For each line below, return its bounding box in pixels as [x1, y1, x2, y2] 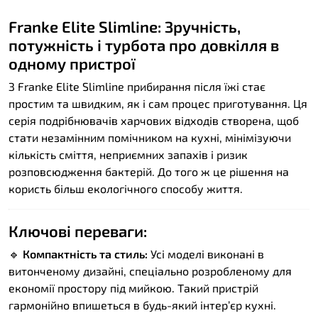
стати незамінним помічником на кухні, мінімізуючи [9, 130, 291, 144]
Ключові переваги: [9, 221, 147, 240]
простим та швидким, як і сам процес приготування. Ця [9, 96, 307, 110]
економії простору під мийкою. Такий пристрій [9, 280, 258, 295]
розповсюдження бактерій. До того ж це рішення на [9, 164, 289, 178]
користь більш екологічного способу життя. [9, 181, 243, 195]
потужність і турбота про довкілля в [9, 35, 279, 54]
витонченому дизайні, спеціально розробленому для [9, 263, 292, 278]
